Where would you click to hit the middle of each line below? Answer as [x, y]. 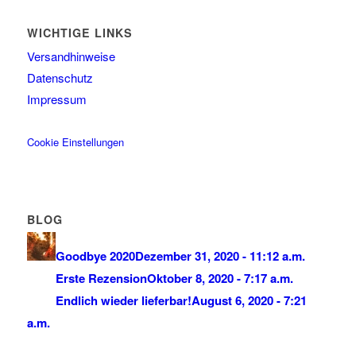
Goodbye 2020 [95, 256]
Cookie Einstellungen [75, 142]
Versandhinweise [71, 56]
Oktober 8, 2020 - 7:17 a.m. [220, 279]
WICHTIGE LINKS [79, 33]
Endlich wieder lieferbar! [123, 301]
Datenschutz [60, 78]
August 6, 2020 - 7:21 [249, 301]
